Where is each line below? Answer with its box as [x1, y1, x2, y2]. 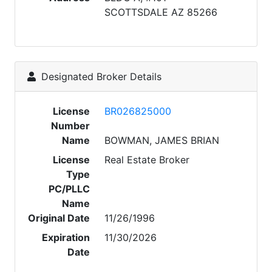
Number [51, 120, 90, 132]
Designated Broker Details [38, 70, 161, 83]
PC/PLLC [49, 183, 90, 195]
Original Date [28, 212, 90, 224]
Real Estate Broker [104, 154, 190, 166]
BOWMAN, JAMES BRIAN [104, 134, 220, 146]
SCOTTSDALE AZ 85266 [104, 6, 218, 18]
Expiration [42, 231, 90, 243]
